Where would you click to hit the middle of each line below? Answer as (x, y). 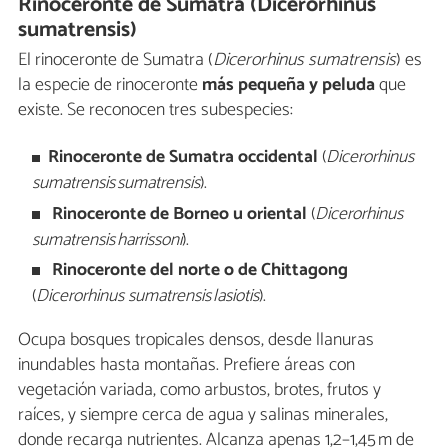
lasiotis (235, 297)
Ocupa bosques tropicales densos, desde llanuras (196, 339)
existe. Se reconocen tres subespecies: (155, 110)
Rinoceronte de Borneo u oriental (178, 214)
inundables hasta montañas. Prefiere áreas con (186, 364)
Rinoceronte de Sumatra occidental (183, 158)
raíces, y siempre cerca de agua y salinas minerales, (203, 414)
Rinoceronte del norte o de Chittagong (198, 271)
